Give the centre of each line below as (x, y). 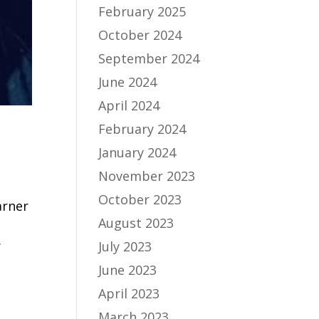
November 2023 (147, 176)
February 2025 (142, 11)
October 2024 (140, 35)
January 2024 (137, 152)
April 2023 (129, 293)
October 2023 (140, 199)
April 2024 (129, 105)
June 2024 (128, 82)
